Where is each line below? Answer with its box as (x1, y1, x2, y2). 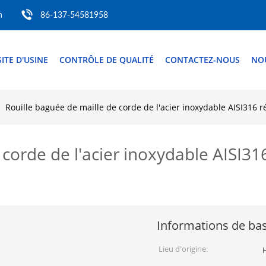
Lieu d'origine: (159, 243, 208, 254)
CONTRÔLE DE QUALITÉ (59, 54, 154, 65)
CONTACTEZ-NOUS (165, 54, 240, 65)
